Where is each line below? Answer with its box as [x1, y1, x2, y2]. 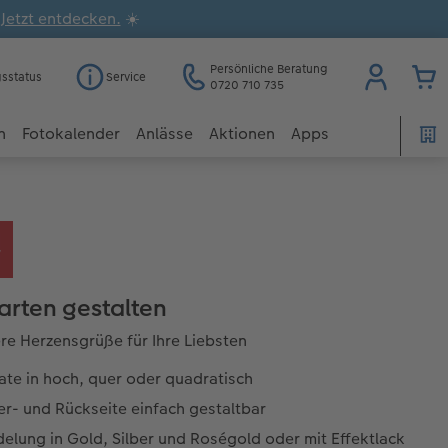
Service [106, 68, 146, 85]
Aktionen [209, 122, 275, 146]
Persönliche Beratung [210, 60, 328, 77]
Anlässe [136, 122, 193, 146]
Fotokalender [22, 122, 120, 146]
